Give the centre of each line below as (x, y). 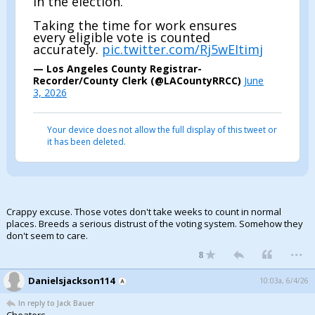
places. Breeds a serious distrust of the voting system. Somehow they (155, 224)
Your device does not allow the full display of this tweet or (162, 130)
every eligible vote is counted (122, 37)
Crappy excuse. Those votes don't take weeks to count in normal (144, 212)
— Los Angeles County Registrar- (117, 69)
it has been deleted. (86, 142)
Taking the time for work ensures (135, 25)
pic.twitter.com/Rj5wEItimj (182, 49)
